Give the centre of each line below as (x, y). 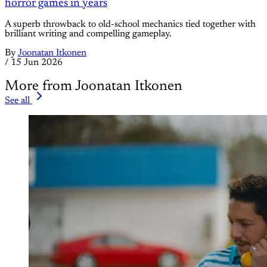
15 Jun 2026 (37, 63)
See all (17, 101)
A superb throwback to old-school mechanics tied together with (130, 25)
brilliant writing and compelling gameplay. (88, 34)
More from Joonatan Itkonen (94, 87)
